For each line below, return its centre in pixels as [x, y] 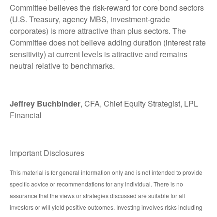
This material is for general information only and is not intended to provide [106, 172]
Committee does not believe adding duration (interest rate [108, 43]
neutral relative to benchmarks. [62, 66]
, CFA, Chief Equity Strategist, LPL [139, 104]
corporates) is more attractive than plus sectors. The [98, 31]
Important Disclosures [47, 153]
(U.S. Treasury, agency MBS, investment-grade [90, 19]
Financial [26, 115]
